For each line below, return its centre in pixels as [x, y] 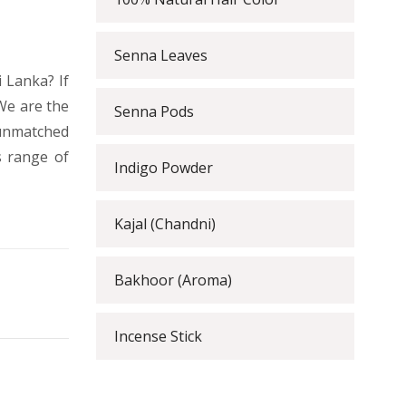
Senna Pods [154, 111]
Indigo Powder [164, 168]
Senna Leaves [161, 55]
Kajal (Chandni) [165, 224]
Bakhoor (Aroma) [173, 280]
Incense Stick [158, 336]
